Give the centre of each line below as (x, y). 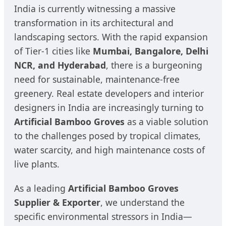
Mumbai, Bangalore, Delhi (151, 51)
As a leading (41, 188)
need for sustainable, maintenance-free (97, 79)
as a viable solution (166, 121)
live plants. (37, 164)
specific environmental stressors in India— (103, 216)
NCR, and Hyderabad (60, 65)
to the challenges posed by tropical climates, (107, 135)
